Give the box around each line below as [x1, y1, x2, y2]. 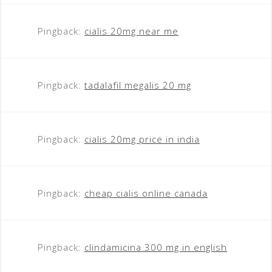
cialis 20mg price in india [84, 132, 200, 145]
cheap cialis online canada [84, 186, 208, 199]
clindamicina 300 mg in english [84, 240, 227, 253]
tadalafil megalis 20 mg [84, 78, 191, 91]
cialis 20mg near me [84, 24, 178, 37]
